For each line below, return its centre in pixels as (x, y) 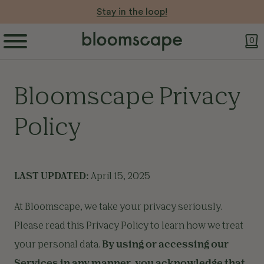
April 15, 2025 (120, 177)
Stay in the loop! (132, 12)
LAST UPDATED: (52, 177)
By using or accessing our (165, 245)
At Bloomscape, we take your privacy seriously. (118, 207)
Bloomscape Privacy (127, 98)
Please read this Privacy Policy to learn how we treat (129, 226)
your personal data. (58, 245)
